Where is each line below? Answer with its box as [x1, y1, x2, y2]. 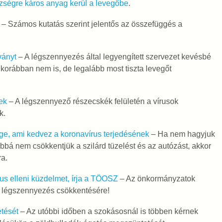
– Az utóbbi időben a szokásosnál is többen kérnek [18, 207, 198, 216]
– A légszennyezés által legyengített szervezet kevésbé [16, 53, 211, 61]
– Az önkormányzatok [117, 174, 195, 183]
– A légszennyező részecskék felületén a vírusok [6, 97, 178, 106]
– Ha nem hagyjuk [149, 130, 215, 138]
